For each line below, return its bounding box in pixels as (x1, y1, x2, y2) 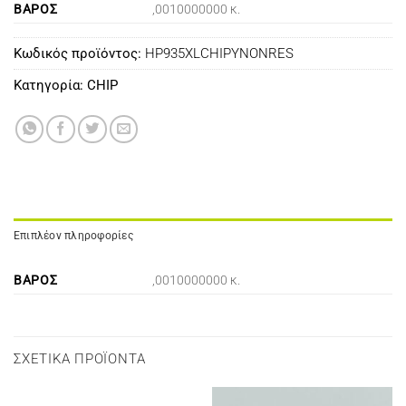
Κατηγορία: (14, 77, 87, 94)
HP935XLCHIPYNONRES (145, 45, 294, 63)
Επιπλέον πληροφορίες (14, 228, 133, 242)
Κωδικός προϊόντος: (14, 45, 145, 63)
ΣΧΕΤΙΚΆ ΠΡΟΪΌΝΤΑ (14, 350, 146, 367)
